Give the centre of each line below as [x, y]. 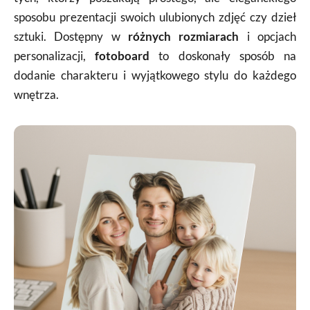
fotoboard [122, 56]
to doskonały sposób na [223, 56]
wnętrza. [36, 95]
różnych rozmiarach [184, 37]
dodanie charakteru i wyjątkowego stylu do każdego [155, 75]
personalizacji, [55, 56]
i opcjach [268, 37]
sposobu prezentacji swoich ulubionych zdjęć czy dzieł [155, 17]
